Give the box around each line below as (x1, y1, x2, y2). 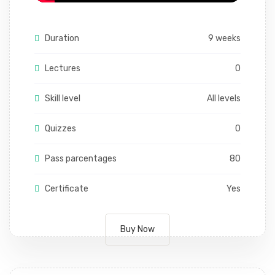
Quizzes (43, 123, 76, 134)
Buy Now (120, 224, 155, 234)
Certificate (43, 184, 88, 194)
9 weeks (208, 33, 241, 44)
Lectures (43, 63, 80, 74)
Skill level (43, 93, 80, 104)
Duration (43, 33, 79, 44)
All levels (207, 93, 241, 104)
